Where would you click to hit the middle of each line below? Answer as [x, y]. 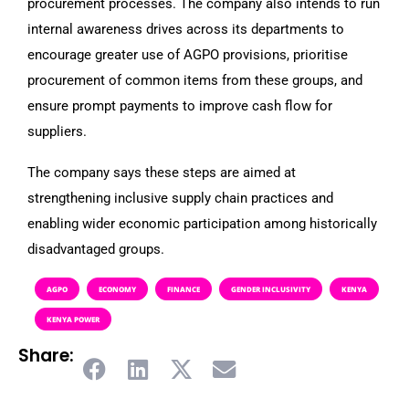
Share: [46, 355]
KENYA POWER [73, 319]
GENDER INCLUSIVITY [271, 288]
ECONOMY [117, 288]
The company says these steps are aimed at [162, 172]
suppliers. [57, 131]
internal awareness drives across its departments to [186, 29]
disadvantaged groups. [96, 249]
